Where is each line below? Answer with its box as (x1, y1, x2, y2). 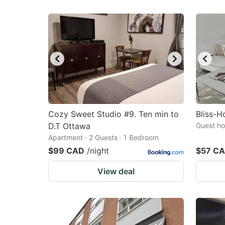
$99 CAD (48, 146, 84, 156)
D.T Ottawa (48, 121, 90, 131)
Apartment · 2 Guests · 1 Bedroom (48, 133, 159, 142)
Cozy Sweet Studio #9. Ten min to (48, 109, 179, 119)
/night (87, 146, 109, 156)
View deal (97, 166, 135, 176)
